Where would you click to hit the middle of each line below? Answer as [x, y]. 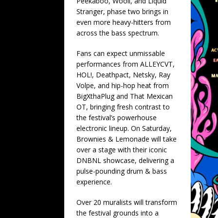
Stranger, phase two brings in [122, 11]
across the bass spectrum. [118, 33]
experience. [94, 182]
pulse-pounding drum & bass [122, 171]
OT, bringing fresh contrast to [123, 107]
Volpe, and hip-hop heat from [123, 85]
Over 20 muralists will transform [127, 202]
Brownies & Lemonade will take [127, 139]
